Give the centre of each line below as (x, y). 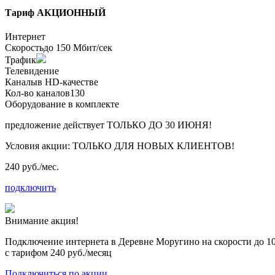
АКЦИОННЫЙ (71, 12)
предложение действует (56, 125)
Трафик (21, 60)
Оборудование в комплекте (62, 104)
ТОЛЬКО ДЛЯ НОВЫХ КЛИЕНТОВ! (153, 146)
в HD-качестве (68, 82)
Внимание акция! (42, 221)
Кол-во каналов (37, 93)
